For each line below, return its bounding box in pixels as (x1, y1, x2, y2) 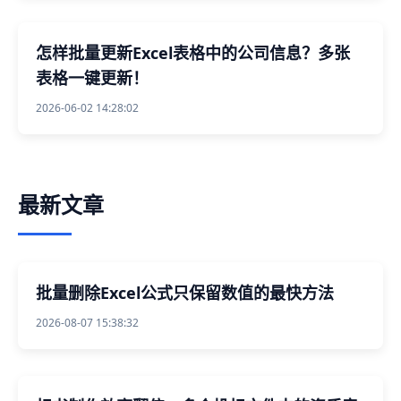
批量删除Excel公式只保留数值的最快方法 (36, 282, 334, 304)
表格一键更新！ (36, 67, 149, 90)
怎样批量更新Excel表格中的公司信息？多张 (36, 42, 350, 64)
